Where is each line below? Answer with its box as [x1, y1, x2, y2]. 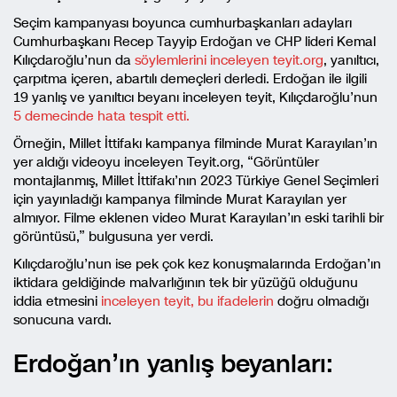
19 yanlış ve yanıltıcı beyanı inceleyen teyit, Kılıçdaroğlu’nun [13, 89, 378, 106]
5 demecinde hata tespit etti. [13, 107, 193, 125]
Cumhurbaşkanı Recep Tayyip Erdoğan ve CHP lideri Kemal [13, 33, 376, 51]
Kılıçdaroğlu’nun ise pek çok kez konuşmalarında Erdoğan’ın [13, 255, 381, 273]
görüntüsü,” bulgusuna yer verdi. [13, 228, 214, 245]
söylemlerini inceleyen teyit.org [135, 51, 323, 69]
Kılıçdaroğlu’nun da [13, 51, 135, 69]
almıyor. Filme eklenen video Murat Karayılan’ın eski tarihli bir [13, 209, 384, 227]
